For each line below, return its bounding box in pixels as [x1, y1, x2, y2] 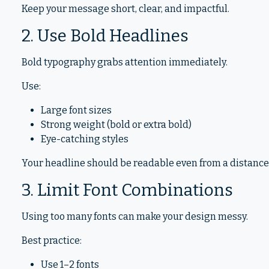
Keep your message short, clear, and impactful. [22, 3, 229, 14]
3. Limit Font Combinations [22, 180, 233, 200]
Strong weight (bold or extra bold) [41, 119, 192, 130]
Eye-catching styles [41, 133, 128, 145]
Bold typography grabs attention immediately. [22, 56, 228, 68]
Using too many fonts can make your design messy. [22, 211, 248, 222]
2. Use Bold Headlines [22, 26, 189, 46]
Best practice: [22, 235, 82, 246]
